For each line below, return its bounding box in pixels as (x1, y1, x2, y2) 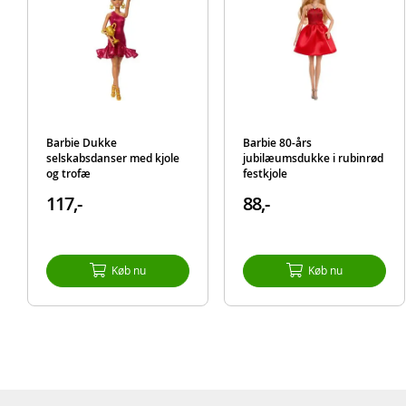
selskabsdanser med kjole (45, 150, 179, 166)
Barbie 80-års (242, 134, 312, 150)
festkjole (242, 165, 287, 181)
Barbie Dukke (45, 134, 117, 150)
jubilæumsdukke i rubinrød (242, 150, 383, 166)
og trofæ (45, 165, 91, 181)
